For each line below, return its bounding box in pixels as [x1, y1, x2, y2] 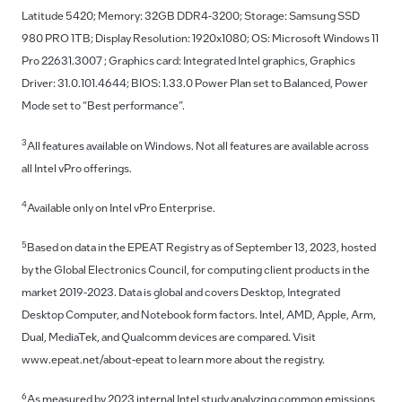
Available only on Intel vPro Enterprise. [27, 199, 215, 214]
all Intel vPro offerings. [22, 160, 132, 175]
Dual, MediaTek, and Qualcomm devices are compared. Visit [22, 328, 316, 344]
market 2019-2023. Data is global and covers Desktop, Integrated [22, 284, 340, 299]
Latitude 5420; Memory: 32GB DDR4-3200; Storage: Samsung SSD [22, 8, 360, 23]
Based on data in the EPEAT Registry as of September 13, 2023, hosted [27, 239, 376, 254]
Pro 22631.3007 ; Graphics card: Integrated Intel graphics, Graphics [22, 53, 355, 68]
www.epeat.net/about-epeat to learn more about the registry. [22, 351, 325, 366]
